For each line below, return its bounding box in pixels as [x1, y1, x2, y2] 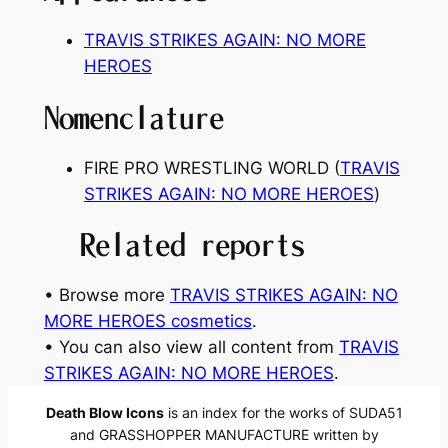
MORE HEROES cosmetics [43, 311, 252, 332]
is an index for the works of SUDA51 [163, 404, 403, 422]
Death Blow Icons [45, 404, 164, 422]
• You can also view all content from [43, 337, 339, 358]
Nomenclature [43, 101, 224, 133]
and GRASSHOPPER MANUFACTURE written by [69, 426, 379, 444]
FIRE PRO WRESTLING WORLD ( [83, 157, 340, 178]
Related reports [79, 228, 305, 260]
